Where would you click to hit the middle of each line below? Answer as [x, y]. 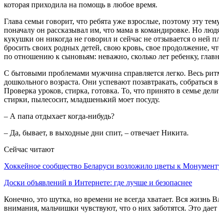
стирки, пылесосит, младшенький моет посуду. [82, 99]
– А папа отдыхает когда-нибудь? [59, 116]
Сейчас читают [29, 149]
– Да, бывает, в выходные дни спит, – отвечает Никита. [96, 132]
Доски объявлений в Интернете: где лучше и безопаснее [98, 182]
